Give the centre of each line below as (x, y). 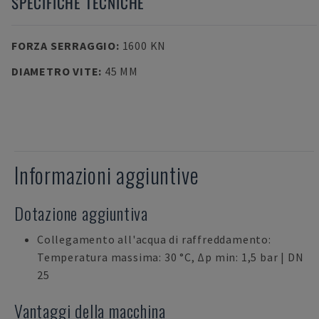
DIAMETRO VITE (55, 71)
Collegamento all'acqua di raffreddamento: (154, 239)
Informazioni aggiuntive (107, 175)
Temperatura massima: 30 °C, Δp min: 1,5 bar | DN (171, 257)
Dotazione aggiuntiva (81, 213)
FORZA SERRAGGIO (64, 46)
